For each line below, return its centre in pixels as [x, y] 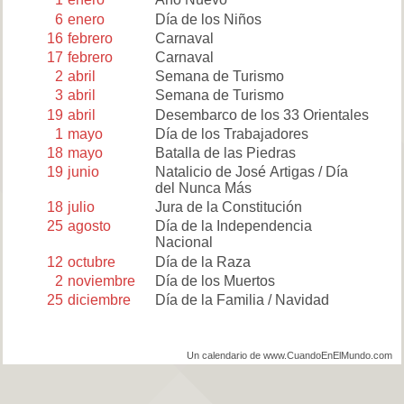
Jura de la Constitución [228, 207]
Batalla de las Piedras [225, 152]
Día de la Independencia [233, 226]
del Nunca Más [203, 188]
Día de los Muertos [215, 280]
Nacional [184, 243]
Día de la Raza [202, 262]
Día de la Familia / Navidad [242, 300]
